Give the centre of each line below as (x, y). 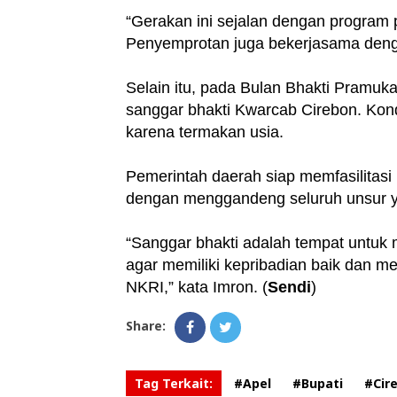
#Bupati (318, 383)
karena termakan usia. (205, 132)
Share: (146, 326)
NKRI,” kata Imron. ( (197, 287)
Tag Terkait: (174, 383)
